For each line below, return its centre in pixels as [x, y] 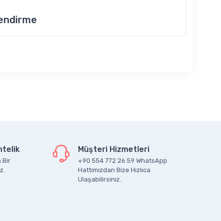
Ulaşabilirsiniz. [100, 179]
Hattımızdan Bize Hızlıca [114, 170]
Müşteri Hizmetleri [114, 149]
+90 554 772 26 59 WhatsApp [123, 161]
